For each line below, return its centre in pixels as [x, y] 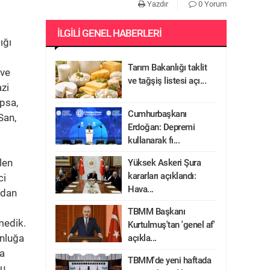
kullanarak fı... [154, 140]
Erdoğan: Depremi [161, 127]
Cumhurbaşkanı [157, 114]
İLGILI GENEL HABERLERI [109, 33]
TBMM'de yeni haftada [169, 260]
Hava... [141, 189]
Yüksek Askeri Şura [164, 163]
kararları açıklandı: [162, 176]
